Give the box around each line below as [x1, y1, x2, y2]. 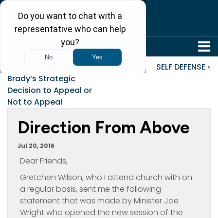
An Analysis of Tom [13, 61, 88, 73]
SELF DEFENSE [156, 61, 205, 73]
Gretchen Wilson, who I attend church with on [20, 172, 192, 183]
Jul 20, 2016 [18, 142, 54, 150]
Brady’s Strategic [7, 73, 75, 84]
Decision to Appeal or [7, 85, 92, 96]
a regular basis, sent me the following [20, 183, 161, 195]
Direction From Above [18, 117, 190, 138]
